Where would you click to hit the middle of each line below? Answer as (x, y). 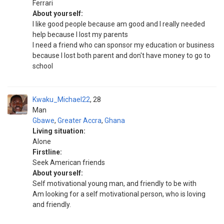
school (43, 66)
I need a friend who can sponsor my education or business (123, 45)
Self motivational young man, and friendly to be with (114, 183)
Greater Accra (79, 120)
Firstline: (47, 152)
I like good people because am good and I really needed (119, 24)
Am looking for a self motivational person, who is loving (119, 194)
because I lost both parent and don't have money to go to (121, 55)
